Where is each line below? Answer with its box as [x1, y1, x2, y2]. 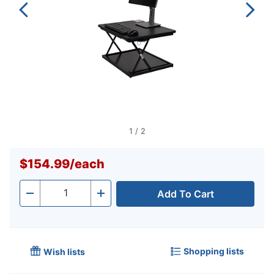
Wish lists [43, 246, 85, 257]
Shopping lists [183, 245, 244, 256]
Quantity [40, 190, 79, 203]
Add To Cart [157, 188, 214, 201]
